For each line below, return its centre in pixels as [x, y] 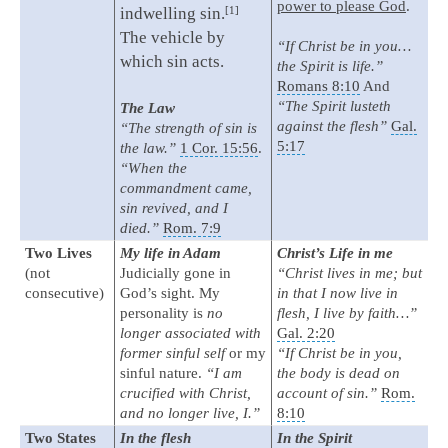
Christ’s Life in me [335, 253]
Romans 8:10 [318, 86]
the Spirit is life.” [330, 66]
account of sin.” [327, 393]
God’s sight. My [170, 293]
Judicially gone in [175, 273]
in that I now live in [337, 293]
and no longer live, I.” [190, 413]
